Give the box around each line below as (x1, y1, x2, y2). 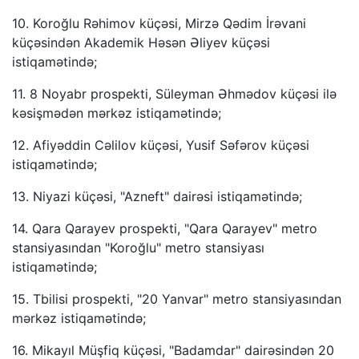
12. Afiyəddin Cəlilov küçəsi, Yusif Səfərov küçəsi (12, 137, 309, 153)
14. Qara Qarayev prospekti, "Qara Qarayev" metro (12, 220, 317, 236)
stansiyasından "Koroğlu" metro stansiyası (12, 240, 264, 256)
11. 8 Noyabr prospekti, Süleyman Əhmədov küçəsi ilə (12, 86, 337, 102)
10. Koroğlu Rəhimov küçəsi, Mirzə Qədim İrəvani (12, 15, 306, 31)
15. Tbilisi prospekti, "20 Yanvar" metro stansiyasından (12, 291, 341, 307)
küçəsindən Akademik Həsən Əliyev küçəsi (12, 34, 270, 50)
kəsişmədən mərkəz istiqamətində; (12, 105, 221, 121)
